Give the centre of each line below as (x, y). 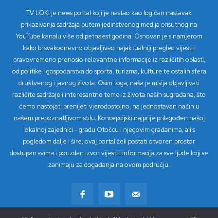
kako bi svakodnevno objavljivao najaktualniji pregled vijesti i (109, 48)
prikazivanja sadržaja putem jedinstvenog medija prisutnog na (109, 25)
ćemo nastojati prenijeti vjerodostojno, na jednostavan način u (109, 107)
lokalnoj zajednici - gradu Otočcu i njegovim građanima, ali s (109, 130)
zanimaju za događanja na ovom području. (109, 165)
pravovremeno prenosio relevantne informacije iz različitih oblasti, (109, 60)
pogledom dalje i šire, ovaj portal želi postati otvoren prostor (109, 142)
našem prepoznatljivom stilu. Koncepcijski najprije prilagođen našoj (109, 118)
